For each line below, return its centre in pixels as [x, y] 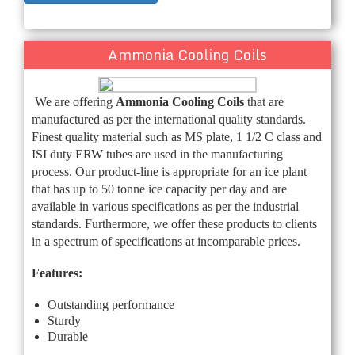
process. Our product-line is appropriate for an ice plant [169, 171]
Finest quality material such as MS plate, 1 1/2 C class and [177, 136]
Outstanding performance [111, 304]
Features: [57, 273]
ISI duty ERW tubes [82, 154]
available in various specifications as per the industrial [165, 206]
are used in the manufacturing [209, 154]
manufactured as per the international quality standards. [169, 119]
